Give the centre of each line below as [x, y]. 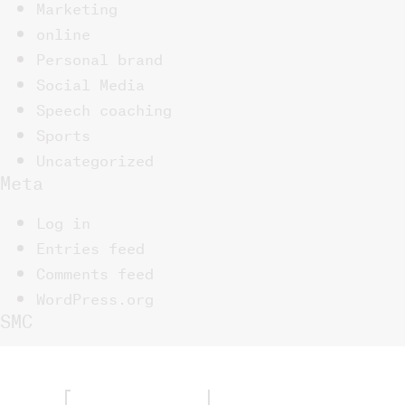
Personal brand [99, 57]
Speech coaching [104, 108]
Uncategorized [95, 159]
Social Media [90, 83]
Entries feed [90, 246]
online [63, 32]
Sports [63, 133]
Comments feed [95, 272]
